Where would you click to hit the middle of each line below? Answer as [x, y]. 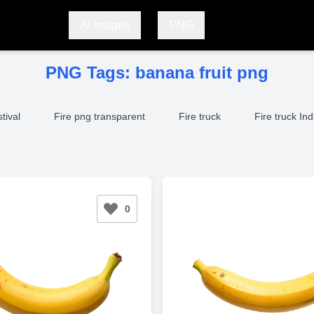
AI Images [105, 25]
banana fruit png [202, 73]
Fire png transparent [100, 116]
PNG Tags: [90, 73]
